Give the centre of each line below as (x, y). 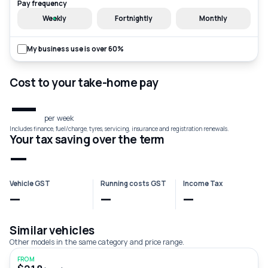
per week (59, 118)
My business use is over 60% (75, 49)
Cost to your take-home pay (84, 83)
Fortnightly (134, 19)
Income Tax (203, 184)
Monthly (214, 19)
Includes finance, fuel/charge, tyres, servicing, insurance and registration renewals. (119, 129)
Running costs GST (133, 184)
